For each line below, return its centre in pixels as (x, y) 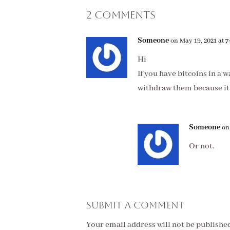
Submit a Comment (136, 205)
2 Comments (121, 15)
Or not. (202, 146)
